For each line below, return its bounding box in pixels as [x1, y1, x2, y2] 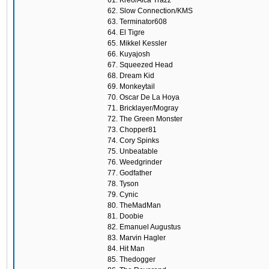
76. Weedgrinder [107, 158, 162, 166]
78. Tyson [107, 180, 139, 188]
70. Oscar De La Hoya [107, 93, 180, 101]
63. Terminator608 [107, 17, 167, 26]
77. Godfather [107, 169, 152, 177]
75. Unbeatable [107, 147, 158, 156]
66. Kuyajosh [107, 50, 150, 58]
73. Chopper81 [107, 125, 157, 134]
